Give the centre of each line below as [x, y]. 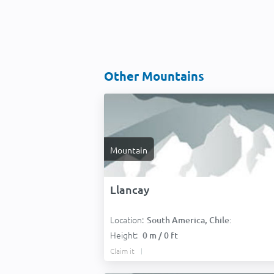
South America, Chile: [189, 220]
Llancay [130, 189]
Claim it [122, 251]
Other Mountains [154, 76]
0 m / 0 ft [160, 235]
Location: [127, 220]
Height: [125, 235]
